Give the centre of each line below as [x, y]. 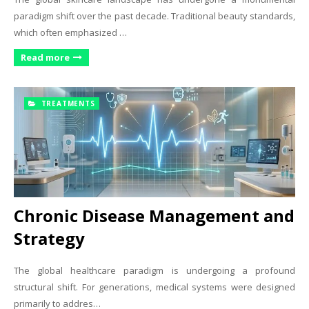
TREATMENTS [67, 103]
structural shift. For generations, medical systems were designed [154, 287]
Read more [45, 57]
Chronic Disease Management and [154, 216]
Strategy [49, 238]
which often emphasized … [70, 32]
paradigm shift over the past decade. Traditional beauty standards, [154, 16]
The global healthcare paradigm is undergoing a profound [154, 270]
